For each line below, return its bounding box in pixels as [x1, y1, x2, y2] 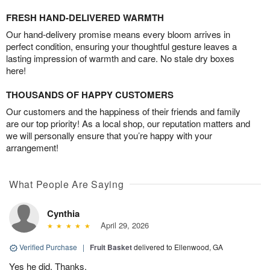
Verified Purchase [17, 242, 79, 253]
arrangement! [6, 141, 58, 154]
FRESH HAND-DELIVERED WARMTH [6, 11, 164, 25]
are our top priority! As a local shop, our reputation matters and [6, 117, 250, 130]
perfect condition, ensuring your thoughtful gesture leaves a [6, 40, 237, 53]
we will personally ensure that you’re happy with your [6, 129, 212, 142]
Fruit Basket [90, 242, 132, 253]
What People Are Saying [9, 177, 124, 192]
